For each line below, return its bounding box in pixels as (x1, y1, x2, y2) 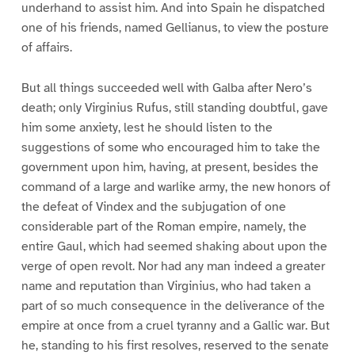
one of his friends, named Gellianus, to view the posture (21, 19, 329, 36)
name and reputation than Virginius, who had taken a (21, 277, 311, 294)
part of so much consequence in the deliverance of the (21, 297, 325, 314)
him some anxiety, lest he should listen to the (21, 119, 273, 136)
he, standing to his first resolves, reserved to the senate (21, 337, 329, 353)
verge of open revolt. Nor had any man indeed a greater (21, 258, 325, 274)
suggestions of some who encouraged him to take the (21, 139, 320, 155)
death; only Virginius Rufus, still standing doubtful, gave (21, 99, 328, 116)
